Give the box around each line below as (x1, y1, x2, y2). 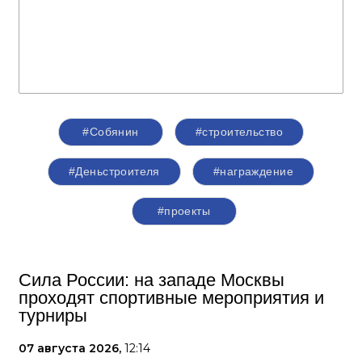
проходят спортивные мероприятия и (19, 288, 324, 309)
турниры (19, 305, 87, 326)
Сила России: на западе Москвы (19, 270, 284, 291)
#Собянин (82, 125, 139, 139)
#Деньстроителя (69, 165, 160, 179)
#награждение (213, 165, 293, 179)
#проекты (157, 204, 211, 218)
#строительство (196, 125, 283, 139)
